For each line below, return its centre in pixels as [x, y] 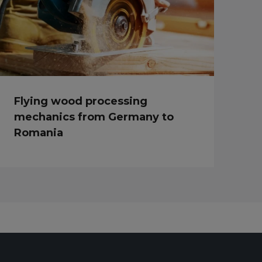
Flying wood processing [81, 101]
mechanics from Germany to [94, 117]
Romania [39, 132]
